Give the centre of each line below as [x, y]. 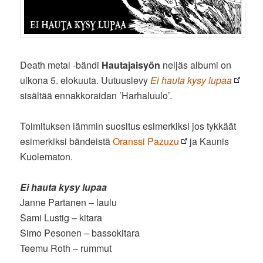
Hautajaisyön [131, 65]
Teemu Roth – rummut [66, 248]
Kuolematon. [47, 156]
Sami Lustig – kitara [61, 217]
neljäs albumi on [196, 65]
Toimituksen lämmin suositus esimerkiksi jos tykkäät [128, 126]
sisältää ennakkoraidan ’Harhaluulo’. [96, 95]
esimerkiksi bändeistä [67, 141]
